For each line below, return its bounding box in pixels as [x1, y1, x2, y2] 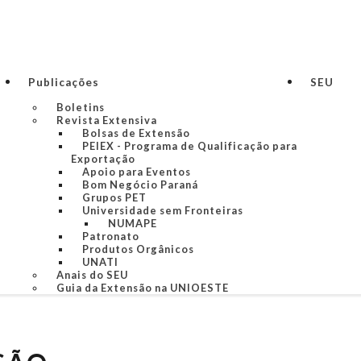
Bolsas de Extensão [81, 127, 190, 139]
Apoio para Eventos [81, 165, 191, 178]
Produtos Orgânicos [81, 243, 194, 255]
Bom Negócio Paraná [81, 178, 198, 191]
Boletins [56, 101, 105, 114]
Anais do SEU [56, 268, 128, 281]
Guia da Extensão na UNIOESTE [56, 281, 229, 294]
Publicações [27, 76, 99, 89]
